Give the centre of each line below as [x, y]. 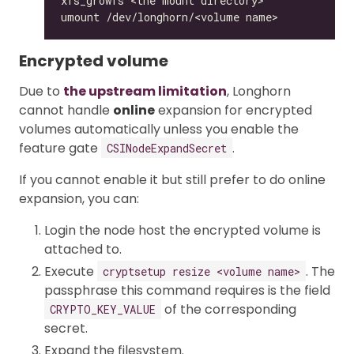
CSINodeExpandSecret [167, 148]
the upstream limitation [145, 91]
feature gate [60, 148]
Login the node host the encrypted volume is [183, 230]
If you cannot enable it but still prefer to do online [172, 179]
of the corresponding [229, 309]
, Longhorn [259, 91]
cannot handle [66, 110]
